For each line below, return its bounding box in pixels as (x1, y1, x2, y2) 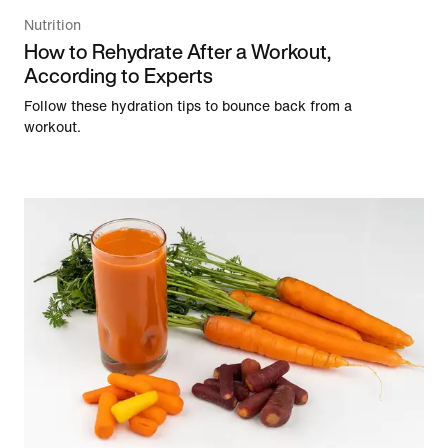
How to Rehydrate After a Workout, (24, 37, 331, 67)
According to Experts (24, 61, 213, 91)
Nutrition (24, 18, 81, 34)
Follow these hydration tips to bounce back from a (24, 99, 352, 115)
